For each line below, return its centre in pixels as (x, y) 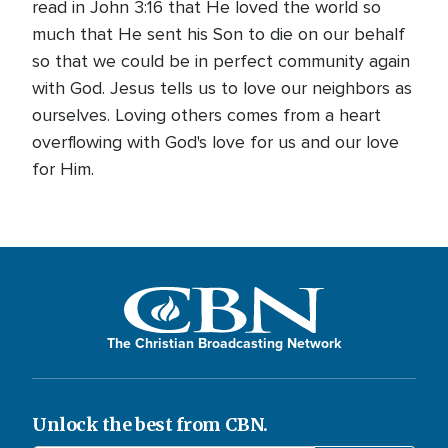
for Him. (63, 168)
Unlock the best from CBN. (150, 425)
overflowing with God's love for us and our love (215, 141)
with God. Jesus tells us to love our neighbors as (222, 87)
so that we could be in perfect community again (221, 60)
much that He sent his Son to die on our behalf (218, 33)
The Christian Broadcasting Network (224, 344)
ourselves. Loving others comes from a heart (206, 114)
